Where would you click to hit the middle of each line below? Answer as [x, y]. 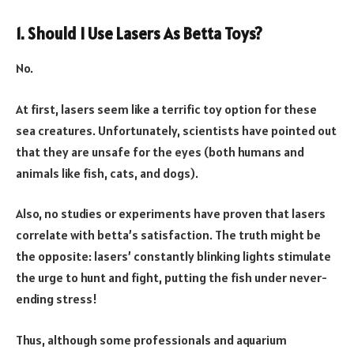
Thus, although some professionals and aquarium [151, 340]
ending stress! [56, 299]
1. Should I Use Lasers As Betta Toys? [139, 34]
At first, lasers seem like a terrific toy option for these [166, 109]
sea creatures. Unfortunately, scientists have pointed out [176, 130]
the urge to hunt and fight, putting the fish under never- [171, 278]
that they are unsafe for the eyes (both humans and [160, 151]
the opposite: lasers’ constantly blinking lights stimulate [173, 256]
